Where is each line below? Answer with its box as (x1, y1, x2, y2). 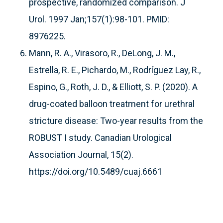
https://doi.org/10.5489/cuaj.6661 (29, 166, 162, 177)
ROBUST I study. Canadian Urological (29, 132, 172, 143)
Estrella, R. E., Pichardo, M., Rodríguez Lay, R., (29, 65, 201, 76)
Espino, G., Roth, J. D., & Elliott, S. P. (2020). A (29, 82, 198, 93)
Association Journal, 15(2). (29, 149, 133, 160)
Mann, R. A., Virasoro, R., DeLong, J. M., (29, 48, 175, 59)
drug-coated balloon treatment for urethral (29, 99, 195, 110)
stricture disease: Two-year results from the (29, 115, 203, 126)
